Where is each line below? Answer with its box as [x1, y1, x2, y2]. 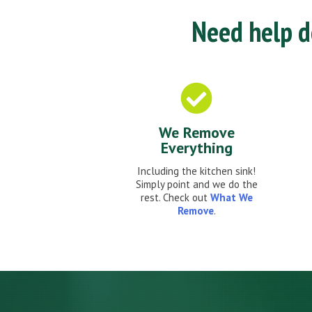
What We [210, 191, 253, 205]
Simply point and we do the [135, 178, 258, 192]
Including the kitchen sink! [137, 164, 256, 178]
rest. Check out [140, 191, 210, 205]
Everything [160, 138, 233, 158]
